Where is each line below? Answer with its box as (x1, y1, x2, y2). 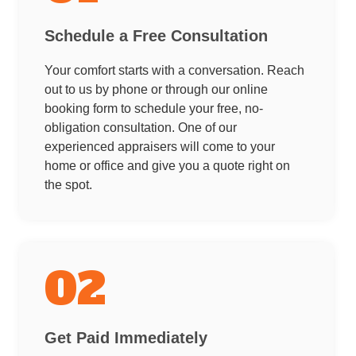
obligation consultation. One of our (44, 120, 237, 134)
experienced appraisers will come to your (44, 139, 275, 153)
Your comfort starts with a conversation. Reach (44, 63, 304, 77)
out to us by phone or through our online (44, 82, 268, 96)
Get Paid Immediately (44, 329, 207, 347)
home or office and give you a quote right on (44, 158, 290, 172)
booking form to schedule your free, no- (44, 101, 263, 115)
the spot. (44, 177, 92, 192)
